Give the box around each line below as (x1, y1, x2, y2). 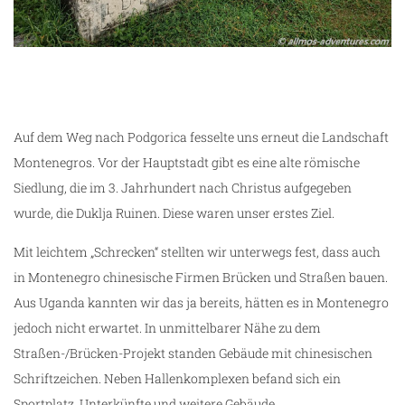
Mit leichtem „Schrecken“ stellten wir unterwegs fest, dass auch (14, 242, 381, 260)
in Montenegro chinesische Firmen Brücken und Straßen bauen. (14, 268, 388, 286)
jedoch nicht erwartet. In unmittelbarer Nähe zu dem (14, 318, 321, 336)
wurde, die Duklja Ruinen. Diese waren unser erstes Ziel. (14, 203, 334, 221)
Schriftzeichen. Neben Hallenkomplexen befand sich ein (14, 369, 341, 387)
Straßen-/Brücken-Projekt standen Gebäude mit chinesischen (14, 344, 372, 362)
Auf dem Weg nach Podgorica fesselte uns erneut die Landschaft (14, 127, 389, 146)
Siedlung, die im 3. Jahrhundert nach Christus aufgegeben (14, 178, 352, 196)
